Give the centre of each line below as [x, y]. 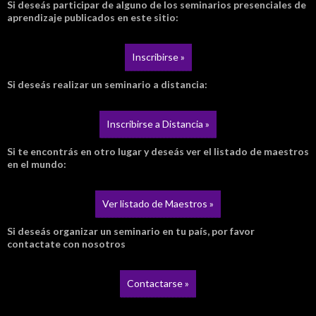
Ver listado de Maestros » [158, 204]
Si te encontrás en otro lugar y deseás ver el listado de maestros [158, 152]
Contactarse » [158, 284]
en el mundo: [37, 164]
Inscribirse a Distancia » [158, 124]
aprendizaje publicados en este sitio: [93, 18]
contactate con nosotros [66, 244]
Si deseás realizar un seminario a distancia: [107, 85]
